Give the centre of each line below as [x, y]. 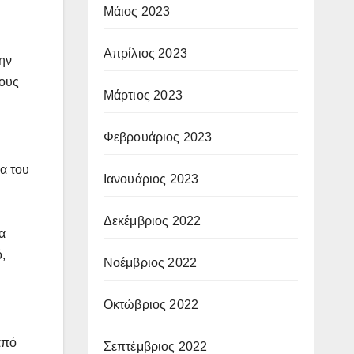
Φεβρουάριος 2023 [158, 137]
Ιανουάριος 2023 [151, 179]
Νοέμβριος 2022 [150, 262]
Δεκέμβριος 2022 [152, 220]
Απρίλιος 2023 [145, 53]
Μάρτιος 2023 [143, 95]
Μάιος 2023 [137, 11]
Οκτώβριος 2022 [151, 304]
